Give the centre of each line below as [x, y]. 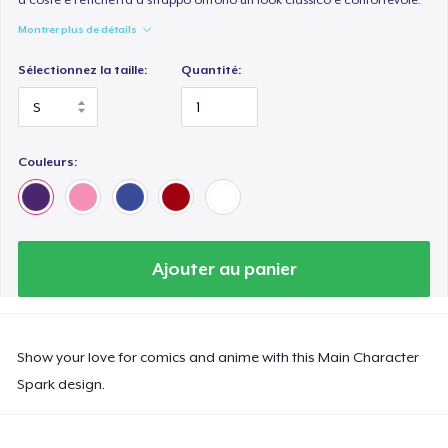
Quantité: [211, 69]
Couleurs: [48, 161]
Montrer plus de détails [78, 28]
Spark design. [61, 383]
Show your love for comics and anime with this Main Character [218, 356]
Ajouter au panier [224, 268]
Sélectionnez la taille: [83, 69]
